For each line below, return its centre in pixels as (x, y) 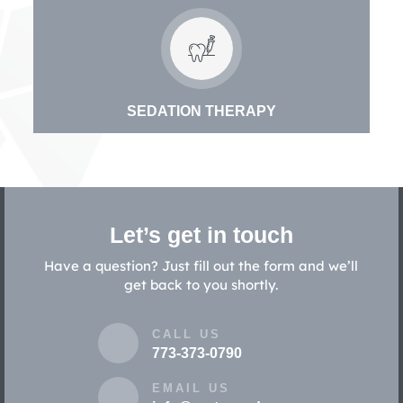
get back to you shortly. (201, 285)
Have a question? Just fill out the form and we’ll (201, 266)
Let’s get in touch (201, 235)
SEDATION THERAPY (201, 111)
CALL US (186, 334)
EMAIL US (191, 388)
